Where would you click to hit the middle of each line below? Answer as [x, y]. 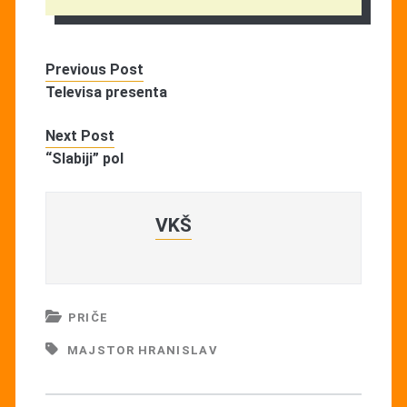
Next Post [79, 135]
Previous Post [94, 69]
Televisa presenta [106, 92]
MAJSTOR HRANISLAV [142, 350]
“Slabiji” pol [84, 158]
